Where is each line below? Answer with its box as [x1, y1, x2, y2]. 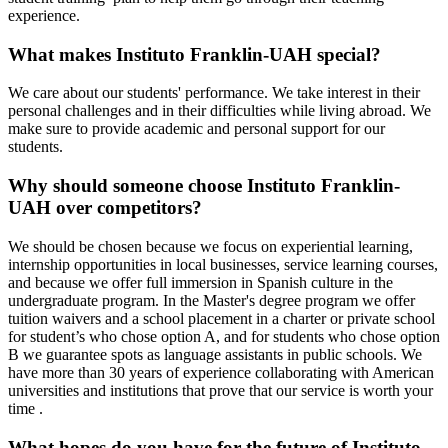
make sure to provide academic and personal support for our [8, 120, 385, 138]
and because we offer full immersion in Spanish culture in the [8, 273, 393, 291]
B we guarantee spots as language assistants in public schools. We [8, 345, 422, 363]
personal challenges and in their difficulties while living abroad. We [8, 102, 431, 120]
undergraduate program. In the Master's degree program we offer [8, 291, 415, 309]
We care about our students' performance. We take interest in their [8, 84, 420, 102]
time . [8, 399, 47, 417]
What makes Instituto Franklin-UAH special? [8, 43, 381, 65]
